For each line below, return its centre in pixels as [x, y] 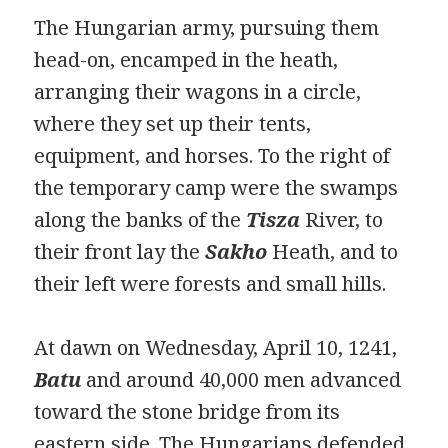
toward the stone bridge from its [187, 411]
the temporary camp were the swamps [216, 187]
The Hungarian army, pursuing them [207, 27]
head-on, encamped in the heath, [186, 59]
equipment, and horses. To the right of [212, 155]
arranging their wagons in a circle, [198, 91]
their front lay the [120, 251]
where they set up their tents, [173, 123]
